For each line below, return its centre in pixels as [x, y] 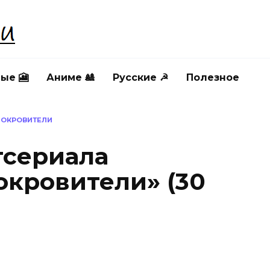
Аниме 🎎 [71, 77]
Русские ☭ [140, 77]
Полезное [213, 77]
